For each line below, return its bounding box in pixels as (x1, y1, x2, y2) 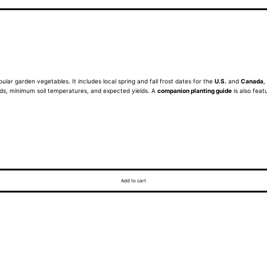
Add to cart (121, 178, 146, 184)
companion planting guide (157, 87, 232, 94)
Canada (241, 77, 263, 85)
